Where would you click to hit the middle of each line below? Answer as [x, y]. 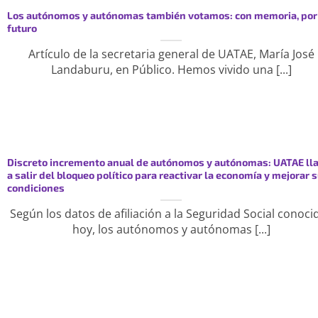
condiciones [35, 187]
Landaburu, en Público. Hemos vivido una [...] [171, 69]
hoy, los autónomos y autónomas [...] [171, 229]
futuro [22, 28]
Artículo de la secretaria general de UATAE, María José [171, 54]
